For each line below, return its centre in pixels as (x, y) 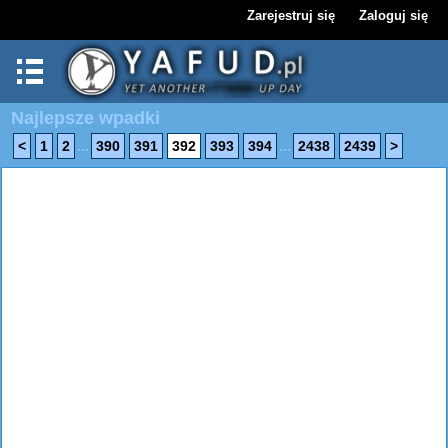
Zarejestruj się (291, 15)
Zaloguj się (393, 15)
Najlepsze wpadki (85, 118)
